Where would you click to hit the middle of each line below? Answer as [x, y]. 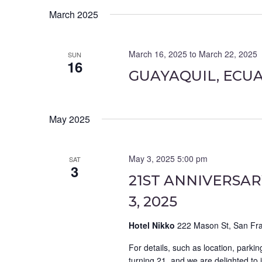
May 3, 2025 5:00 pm [168, 159]
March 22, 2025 [228, 54]
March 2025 [74, 15]
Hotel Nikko [153, 225]
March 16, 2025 [158, 54]
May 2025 [70, 119]
